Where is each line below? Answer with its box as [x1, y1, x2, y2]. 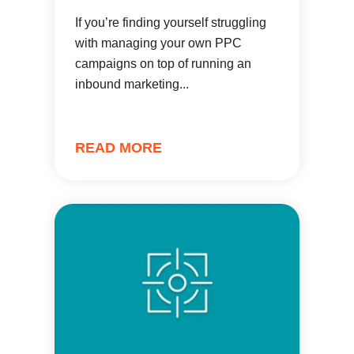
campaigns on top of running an [75, 57, 251, 70]
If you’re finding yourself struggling [75, 16, 266, 29]
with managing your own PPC [75, 36, 242, 50]
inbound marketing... [75, 77, 189, 91]
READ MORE [75, 140, 162, 156]
